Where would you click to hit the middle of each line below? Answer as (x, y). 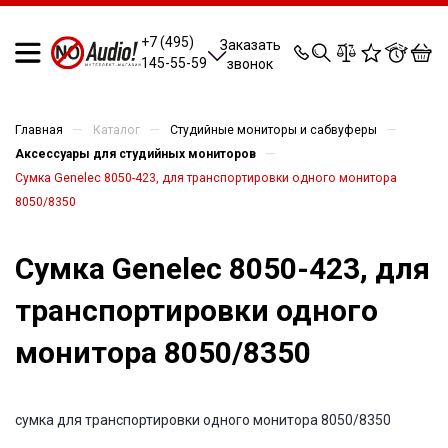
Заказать (250, 44)
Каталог (116, 130)
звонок (250, 63)
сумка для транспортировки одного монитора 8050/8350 (203, 420)
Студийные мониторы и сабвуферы (273, 130)
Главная (39, 130)
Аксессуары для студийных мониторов (135, 154)
